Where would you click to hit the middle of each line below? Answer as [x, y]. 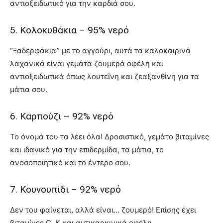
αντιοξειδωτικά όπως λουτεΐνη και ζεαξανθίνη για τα [105, 77]
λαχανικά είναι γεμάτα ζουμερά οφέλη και [87, 64]
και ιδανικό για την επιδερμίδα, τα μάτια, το [87, 150]
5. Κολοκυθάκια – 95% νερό [69, 30]
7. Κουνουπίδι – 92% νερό [65, 190]
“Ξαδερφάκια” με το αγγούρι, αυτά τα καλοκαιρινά [100, 51]
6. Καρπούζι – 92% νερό [62, 116]
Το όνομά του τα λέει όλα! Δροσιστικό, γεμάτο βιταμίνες [110, 137]
